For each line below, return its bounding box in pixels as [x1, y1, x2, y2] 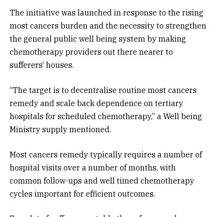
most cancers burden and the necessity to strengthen [10, 21, 206, 31]
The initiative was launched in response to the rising [10, 8, 203, 18]
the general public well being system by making [10, 34, 186, 44]
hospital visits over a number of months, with [10, 162, 176, 172]
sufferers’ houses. [10, 60, 74, 70]
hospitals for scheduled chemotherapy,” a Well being [10, 111, 202, 121]
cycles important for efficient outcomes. [10, 188, 155, 199]
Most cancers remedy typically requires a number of [10, 149, 202, 159]
